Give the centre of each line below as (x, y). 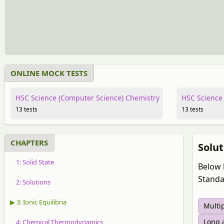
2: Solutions (30, 182)
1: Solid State (32, 162)
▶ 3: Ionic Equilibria (38, 202)
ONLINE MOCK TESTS (49, 73)
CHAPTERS (29, 142)
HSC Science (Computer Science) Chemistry (87, 98)
